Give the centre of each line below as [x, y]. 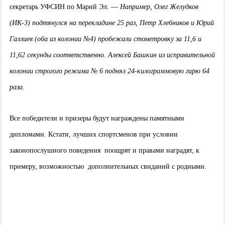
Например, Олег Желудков [159, 7]
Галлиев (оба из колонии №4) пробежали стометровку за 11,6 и [105, 39]
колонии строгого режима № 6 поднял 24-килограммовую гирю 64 [109, 71]
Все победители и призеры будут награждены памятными [97, 119]
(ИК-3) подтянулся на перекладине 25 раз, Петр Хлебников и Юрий [112, 23]
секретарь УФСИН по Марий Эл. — [65, 7]
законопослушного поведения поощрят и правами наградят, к [104, 151]
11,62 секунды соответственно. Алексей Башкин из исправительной [112, 55]
